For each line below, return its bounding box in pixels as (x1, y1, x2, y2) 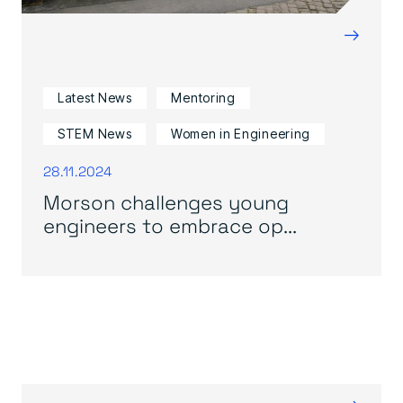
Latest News (58, 90, 132, 105)
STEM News (58, 126, 132, 141)
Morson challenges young (43, 188, 289, 215)
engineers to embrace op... (43, 211, 297, 238)
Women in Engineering (171, 126, 311, 141)
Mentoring (171, 90, 236, 105)
